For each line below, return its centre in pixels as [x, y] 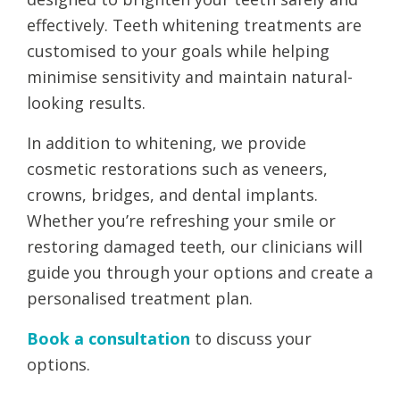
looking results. [86, 103]
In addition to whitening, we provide [167, 143]
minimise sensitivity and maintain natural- [190, 77]
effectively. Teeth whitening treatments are [194, 25]
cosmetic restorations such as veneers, [177, 169]
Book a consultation [108, 339]
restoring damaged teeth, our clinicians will [195, 247]
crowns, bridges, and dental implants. [172, 195]
